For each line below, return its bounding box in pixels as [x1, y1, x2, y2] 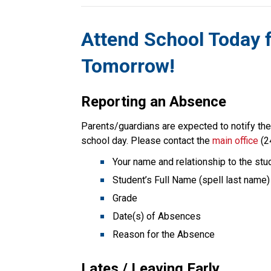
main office [212, 134, 259, 146]
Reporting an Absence [81, 93, 227, 110]
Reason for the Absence [113, 228, 215, 240]
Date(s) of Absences [113, 210, 201, 222]
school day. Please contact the [81, 134, 213, 146]
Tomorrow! [81, 54, 175, 77]
